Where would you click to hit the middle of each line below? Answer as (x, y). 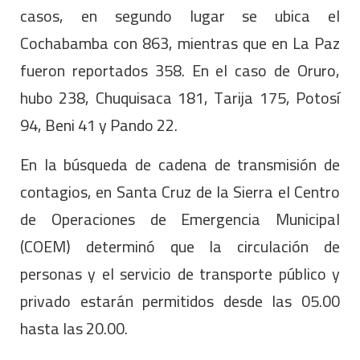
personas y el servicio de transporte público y (180, 274)
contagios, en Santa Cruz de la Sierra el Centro (180, 192)
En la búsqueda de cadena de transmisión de (180, 165)
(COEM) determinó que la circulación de (180, 247)
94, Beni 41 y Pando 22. (99, 125)
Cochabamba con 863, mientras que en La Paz (180, 43)
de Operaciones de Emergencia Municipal (180, 219)
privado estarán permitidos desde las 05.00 (180, 301)
